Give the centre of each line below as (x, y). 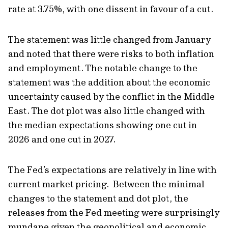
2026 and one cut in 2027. (62, 139)
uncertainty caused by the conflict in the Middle (111, 96)
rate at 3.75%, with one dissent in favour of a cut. (111, 9)
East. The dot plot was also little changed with (107, 111)
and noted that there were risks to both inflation (111, 54)
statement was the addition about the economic (109, 82)
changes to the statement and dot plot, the (98, 198)
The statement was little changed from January (109, 39)
